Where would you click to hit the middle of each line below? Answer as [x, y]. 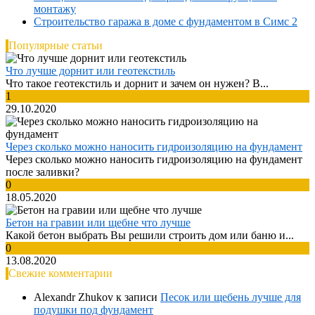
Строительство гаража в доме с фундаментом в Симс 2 [166, 21]
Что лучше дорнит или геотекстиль [90, 70]
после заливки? [43, 172]
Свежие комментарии [60, 273]
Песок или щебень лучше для [231, 297]
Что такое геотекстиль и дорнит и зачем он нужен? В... [137, 83]
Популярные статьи [56, 45]
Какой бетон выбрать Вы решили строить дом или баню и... [150, 235]
